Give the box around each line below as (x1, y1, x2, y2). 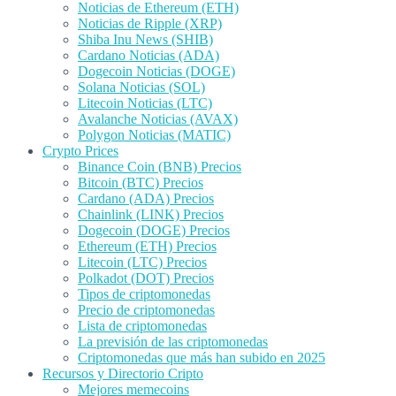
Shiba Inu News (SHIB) (78, 32, 213, 47)
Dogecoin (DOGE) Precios (78, 223, 230, 238)
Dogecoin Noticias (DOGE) (78, 64, 235, 79)
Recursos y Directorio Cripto (42, 366, 203, 381)
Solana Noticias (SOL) (78, 80, 205, 95)
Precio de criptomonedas (78, 302, 215, 317)
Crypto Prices (42, 143, 118, 158)
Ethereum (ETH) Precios (78, 239, 217, 254)
